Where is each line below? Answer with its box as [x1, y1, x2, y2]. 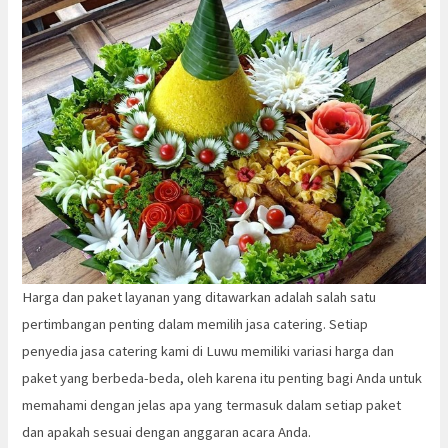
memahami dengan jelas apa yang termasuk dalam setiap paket [22, 396, 402, 415]
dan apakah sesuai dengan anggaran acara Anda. [22, 423, 312, 442]
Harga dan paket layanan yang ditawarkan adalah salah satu [22, 288, 377, 307]
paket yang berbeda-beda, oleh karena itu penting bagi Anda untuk [22, 369, 423, 388]
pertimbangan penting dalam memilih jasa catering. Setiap [22, 315, 369, 334]
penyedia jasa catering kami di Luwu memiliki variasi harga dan [22, 342, 395, 361]
